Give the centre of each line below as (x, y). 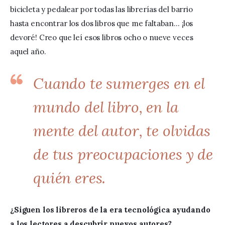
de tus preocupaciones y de (123, 154)
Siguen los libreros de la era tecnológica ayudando (113, 210)
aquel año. (29, 52)
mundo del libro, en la (105, 107)
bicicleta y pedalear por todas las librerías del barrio (102, 10)
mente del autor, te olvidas (122, 131)
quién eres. (69, 178)
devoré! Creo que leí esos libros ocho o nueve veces (103, 38)
